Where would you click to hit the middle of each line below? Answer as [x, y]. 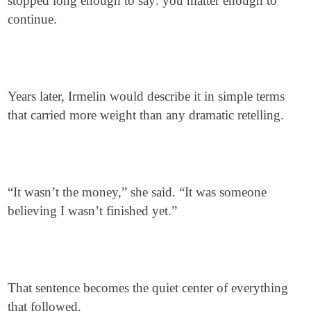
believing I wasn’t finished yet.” [93, 211]
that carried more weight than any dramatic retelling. [146, 115]
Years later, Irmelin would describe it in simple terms [146, 96]
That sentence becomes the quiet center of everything [148, 288]
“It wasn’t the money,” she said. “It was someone [137, 192]
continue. [33, 19]
